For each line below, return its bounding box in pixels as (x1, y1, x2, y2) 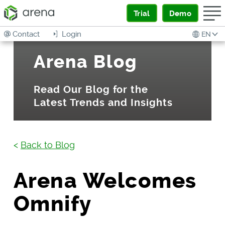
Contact (13, 29, 40, 39)
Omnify (13, 191, 92, 216)
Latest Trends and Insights (33, 96, 173, 108)
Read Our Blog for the (33, 83, 148, 95)
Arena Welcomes (13, 168, 197, 193)
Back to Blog (20, 139, 75, 150)
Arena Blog (33, 51, 137, 72)
